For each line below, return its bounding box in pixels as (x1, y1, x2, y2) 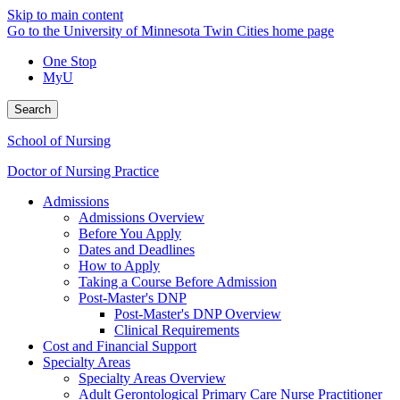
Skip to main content (7, 7, 123, 22)
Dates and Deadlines (79, 242, 195, 257)
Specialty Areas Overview (79, 371, 226, 386)
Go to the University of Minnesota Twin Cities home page (7, 23, 334, 38)
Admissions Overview (79, 210, 204, 225)
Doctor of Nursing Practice (7, 163, 159, 179)
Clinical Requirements (114, 322, 239, 337)
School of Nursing (7, 133, 111, 148)
